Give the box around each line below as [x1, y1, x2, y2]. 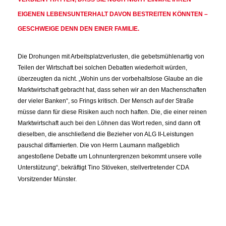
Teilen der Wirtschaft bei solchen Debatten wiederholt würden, [18, 64, 187, 71]
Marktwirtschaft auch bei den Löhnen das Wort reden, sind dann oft [18, 120, 200, 127]
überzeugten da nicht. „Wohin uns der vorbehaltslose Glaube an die [18, 75, 203, 82]
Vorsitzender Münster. [18, 176, 77, 183]
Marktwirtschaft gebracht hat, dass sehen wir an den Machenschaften [18, 86, 206, 93]
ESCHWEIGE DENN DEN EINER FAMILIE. [18, 25, 138, 32]
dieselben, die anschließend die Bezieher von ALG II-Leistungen [18, 131, 194, 138]
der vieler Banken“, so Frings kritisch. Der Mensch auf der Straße [18, 97, 194, 104]
